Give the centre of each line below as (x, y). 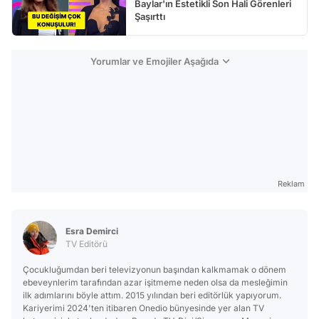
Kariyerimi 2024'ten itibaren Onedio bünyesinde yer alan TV (143, 308)
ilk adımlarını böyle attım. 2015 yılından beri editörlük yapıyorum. (152, 295)
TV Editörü (87, 244)
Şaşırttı (150, 16)
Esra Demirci (92, 231)
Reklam (291, 183)
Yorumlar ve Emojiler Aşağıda (154, 61)
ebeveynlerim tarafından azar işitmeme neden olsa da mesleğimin (155, 282)
